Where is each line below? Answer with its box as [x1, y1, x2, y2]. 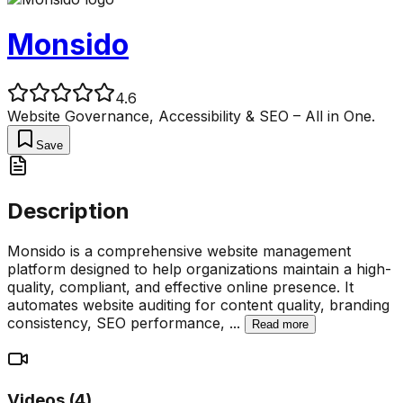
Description [7, 197, 130, 224]
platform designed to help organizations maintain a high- [7, 259, 391, 278]
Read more [252, 317, 309, 331]
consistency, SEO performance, [7, 313, 229, 332]
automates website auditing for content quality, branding [7, 295, 390, 314]
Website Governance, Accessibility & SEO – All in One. [7, 106, 375, 125]
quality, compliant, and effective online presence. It [7, 277, 354, 296]
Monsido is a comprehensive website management [7, 241, 351, 260]
